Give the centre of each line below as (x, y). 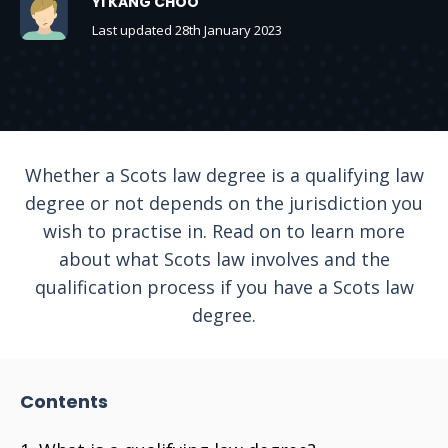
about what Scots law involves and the (224, 259)
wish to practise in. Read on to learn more (224, 231)
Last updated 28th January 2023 (187, 30)
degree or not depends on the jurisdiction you (224, 203)
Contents (64, 401)
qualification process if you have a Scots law (224, 287)
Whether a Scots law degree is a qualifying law (224, 175)
